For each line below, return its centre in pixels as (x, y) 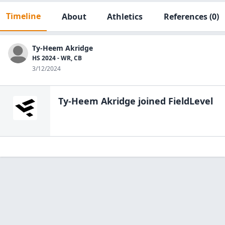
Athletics (125, 17)
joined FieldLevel (174, 101)
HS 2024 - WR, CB (57, 58)
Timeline (23, 16)
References (185, 17)
